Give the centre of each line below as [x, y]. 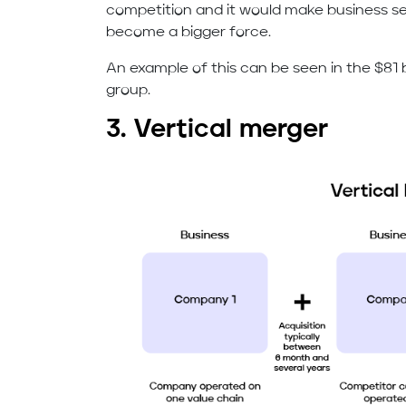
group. [129, 90]
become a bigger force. [191, 32]
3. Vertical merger [221, 130]
